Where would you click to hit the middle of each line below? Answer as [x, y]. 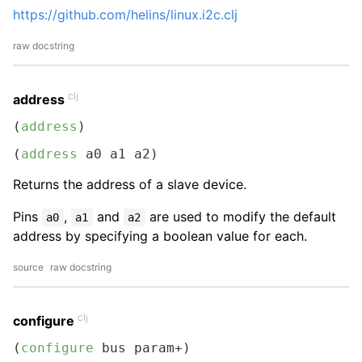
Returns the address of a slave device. [130, 184]
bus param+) [142, 348]
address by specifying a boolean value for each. [160, 236]
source [28, 267]
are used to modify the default [240, 217]
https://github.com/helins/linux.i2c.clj [125, 15]
